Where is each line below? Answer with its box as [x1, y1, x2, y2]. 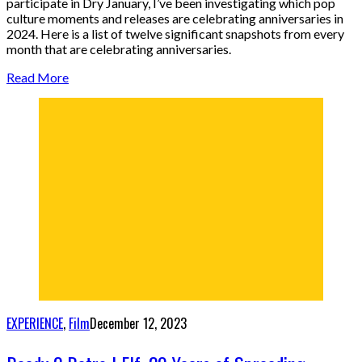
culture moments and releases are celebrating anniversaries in [6, 11, 343, 27]
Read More [6, 69, 69, 86]
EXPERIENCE [6, 314, 63, 334]
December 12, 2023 [90, 314, 187, 334]
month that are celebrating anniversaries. [6, 41, 231, 57]
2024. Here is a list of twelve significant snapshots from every [6, 26, 344, 42]
